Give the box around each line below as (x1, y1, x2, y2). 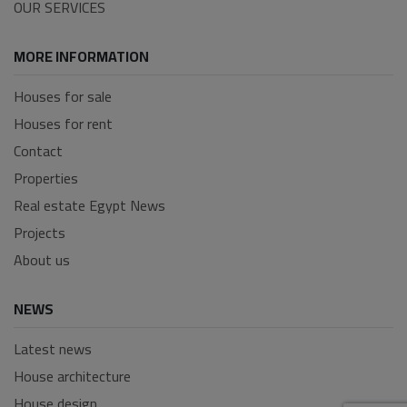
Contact (14, 136, 63, 164)
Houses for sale (14, 82, 112, 110)
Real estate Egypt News (14, 191, 165, 219)
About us (14, 245, 70, 273)
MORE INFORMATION (14, 42, 149, 70)
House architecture (14, 362, 131, 390)
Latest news (14, 334, 92, 362)
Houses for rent (14, 109, 113, 137)
